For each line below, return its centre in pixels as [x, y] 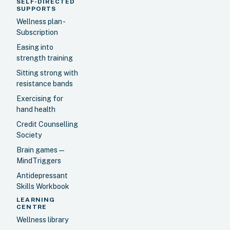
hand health [36, 109]
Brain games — [40, 150]
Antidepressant [42, 175]
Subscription [37, 32]
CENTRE [32, 207]
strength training [45, 58]
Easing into [35, 47]
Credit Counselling [47, 124]
